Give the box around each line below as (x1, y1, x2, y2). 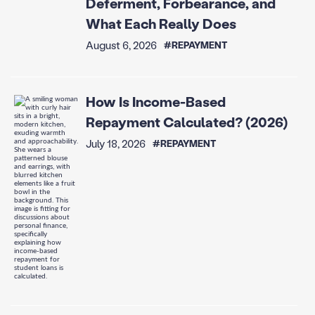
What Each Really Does (85, 13, 236, 32)
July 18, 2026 (85, 136, 146, 151)
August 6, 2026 (85, 37, 157, 52)
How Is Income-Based (85, 92, 226, 111)
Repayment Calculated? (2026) (85, 112, 288, 131)
